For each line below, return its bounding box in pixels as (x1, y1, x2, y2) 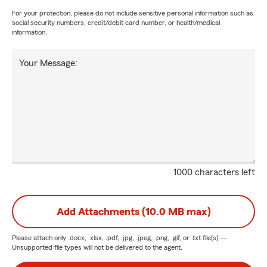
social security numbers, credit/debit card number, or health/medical (12, 19, 220, 26)
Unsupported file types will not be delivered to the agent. (12, 244, 182, 251)
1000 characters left (173, 167, 255, 177)
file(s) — (201, 234, 227, 241)
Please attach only (12, 234, 68, 241)
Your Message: (19, 58, 77, 68)
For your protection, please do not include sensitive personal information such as (12, 10, 253, 17)
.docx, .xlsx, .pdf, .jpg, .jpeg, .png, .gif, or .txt (68, 234, 201, 241)
